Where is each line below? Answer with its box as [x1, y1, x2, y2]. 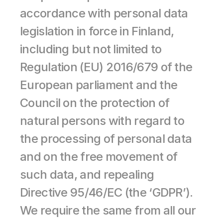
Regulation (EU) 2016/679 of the [20, 60, 193, 74]
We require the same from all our [20, 203, 196, 218]
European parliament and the [20, 78, 178, 92]
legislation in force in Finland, [20, 24, 174, 38]
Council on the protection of [20, 96, 170, 110]
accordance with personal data [20, 6, 188, 20]
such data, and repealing [20, 167, 154, 182]
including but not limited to [20, 42, 162, 56]
